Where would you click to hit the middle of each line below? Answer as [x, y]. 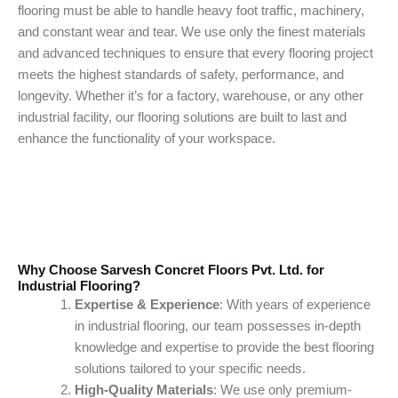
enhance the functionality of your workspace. [147, 139]
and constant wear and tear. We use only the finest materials [192, 32]
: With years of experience [295, 305]
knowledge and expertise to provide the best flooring [224, 348]
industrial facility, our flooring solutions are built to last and [182, 117]
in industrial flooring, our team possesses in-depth [217, 326]
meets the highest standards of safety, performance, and [181, 75]
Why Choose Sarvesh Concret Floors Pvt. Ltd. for [171, 271]
